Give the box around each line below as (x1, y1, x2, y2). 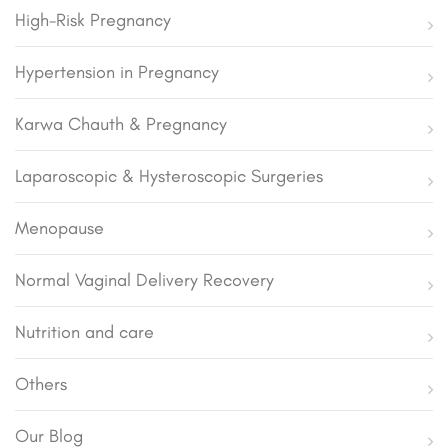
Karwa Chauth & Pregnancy (15, 112, 227, 135)
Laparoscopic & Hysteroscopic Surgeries (15, 164, 323, 187)
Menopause (15, 216, 104, 239)
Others (15, 372, 67, 395)
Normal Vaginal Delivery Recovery (15, 268, 274, 291)
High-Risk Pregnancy (15, 8, 171, 31)
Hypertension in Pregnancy (15, 60, 219, 83)
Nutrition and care (15, 320, 154, 343)
